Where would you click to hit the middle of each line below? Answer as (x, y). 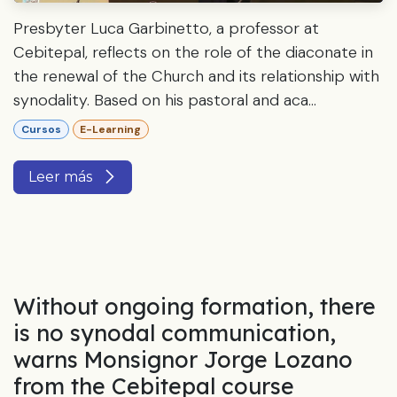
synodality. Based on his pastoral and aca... (165, 100)
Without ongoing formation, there (195, 307)
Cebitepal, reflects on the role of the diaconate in (193, 52)
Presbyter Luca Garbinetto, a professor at (166, 28)
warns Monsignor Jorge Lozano (183, 360)
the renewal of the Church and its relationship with (196, 76)
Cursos (41, 130)
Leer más (62, 177)
